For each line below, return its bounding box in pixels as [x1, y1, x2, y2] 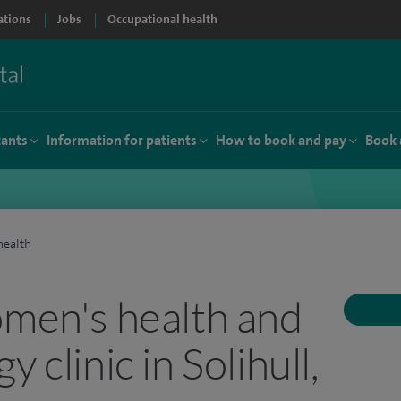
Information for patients [47, 131, 197, 149]
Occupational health [107, 12, 218, 27]
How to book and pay [216, 131, 346, 149]
